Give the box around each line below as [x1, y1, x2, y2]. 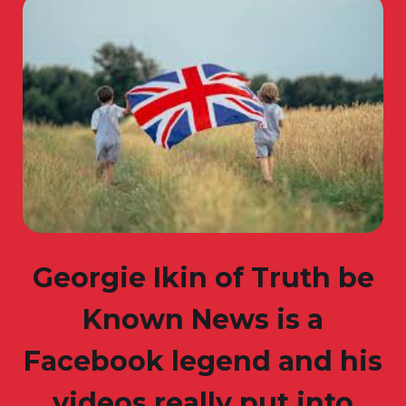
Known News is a [82, 302, 324, 336]
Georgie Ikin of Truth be [32, 260, 374, 295]
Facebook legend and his [24, 343, 382, 378]
